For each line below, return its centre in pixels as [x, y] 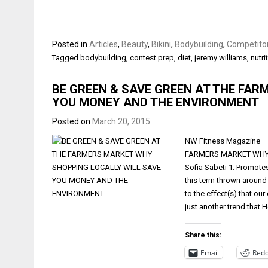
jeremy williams [221, 57]
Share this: [203, 235]
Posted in [71, 44]
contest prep [152, 57]
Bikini [161, 44]
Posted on [72, 121]
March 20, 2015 [121, 121]
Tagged [66, 57]
